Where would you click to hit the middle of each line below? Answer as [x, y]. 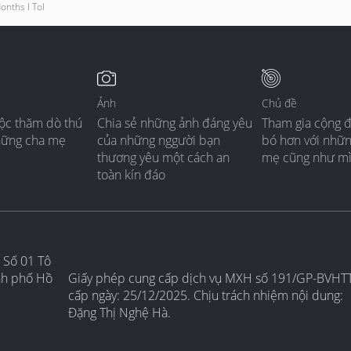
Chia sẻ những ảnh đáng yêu [175, 123]
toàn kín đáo [131, 175]
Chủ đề [279, 103]
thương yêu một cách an [163, 158]
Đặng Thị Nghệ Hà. [119, 313]
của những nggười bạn [159, 141]
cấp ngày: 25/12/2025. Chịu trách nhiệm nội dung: [205, 296]
